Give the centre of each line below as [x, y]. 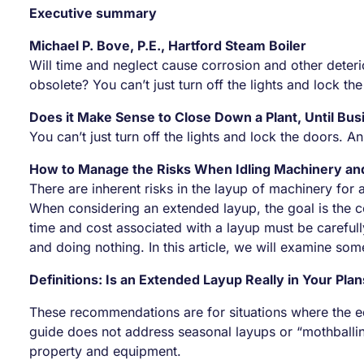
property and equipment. [105, 351]
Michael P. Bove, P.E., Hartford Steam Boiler [168, 45]
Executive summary [93, 13]
